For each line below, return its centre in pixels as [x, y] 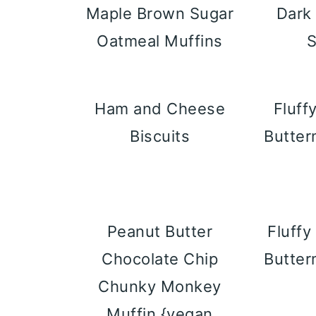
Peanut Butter [160, 231]
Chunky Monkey [160, 286]
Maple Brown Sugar [160, 13]
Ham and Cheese [160, 109]
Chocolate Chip [160, 259]
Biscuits [160, 136]
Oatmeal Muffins [160, 41]
